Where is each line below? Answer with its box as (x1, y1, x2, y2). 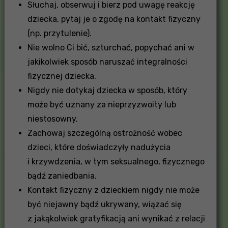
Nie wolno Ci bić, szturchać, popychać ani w (27, 42, 194, 52)
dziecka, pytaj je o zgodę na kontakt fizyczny (27, 14, 201, 24)
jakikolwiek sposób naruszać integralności (27, 56, 187, 67)
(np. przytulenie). (27, 28, 92, 38)
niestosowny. (27, 113, 78, 124)
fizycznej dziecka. (27, 71, 96, 81)
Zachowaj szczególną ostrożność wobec (27, 128, 182, 138)
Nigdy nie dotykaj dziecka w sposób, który (27, 85, 187, 95)
